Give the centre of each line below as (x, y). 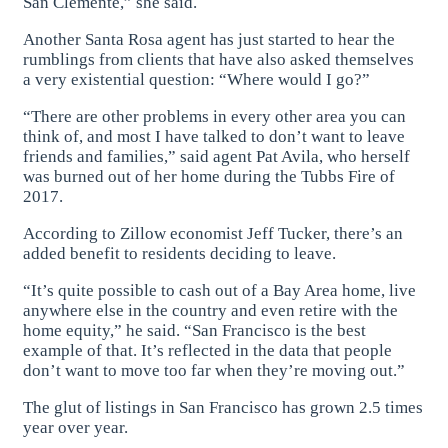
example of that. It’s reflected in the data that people (208, 351)
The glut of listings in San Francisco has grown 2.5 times (223, 408)
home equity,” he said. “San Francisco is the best (195, 331)
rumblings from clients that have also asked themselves (219, 60)
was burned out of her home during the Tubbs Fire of (209, 177)
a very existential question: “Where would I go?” (197, 80)
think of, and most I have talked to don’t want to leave (214, 137)
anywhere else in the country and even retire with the (211, 311)
